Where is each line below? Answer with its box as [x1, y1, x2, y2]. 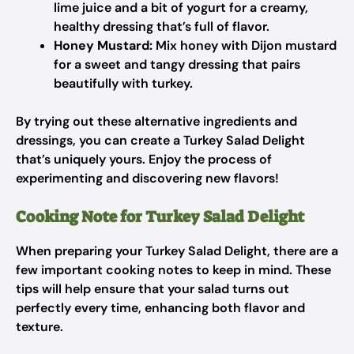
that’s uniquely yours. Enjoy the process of [16, 151, 272, 168]
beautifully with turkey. [54, 75, 193, 92]
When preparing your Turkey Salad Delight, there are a [16, 243, 338, 259]
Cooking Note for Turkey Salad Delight [16, 206, 304, 227]
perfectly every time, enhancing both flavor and [16, 299, 305, 316]
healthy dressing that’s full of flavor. [54, 18, 269, 35]
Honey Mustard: [54, 37, 153, 54]
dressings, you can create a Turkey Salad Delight [16, 132, 305, 149]
